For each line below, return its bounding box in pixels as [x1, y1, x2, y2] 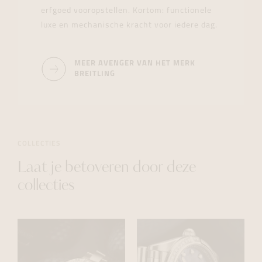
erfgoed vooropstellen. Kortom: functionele [41, 6, 212, 16]
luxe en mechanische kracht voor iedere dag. [41, 21, 218, 30]
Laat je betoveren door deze [18, 160, 196, 177]
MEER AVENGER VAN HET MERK [74, 60, 195, 68]
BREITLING [74, 70, 115, 78]
